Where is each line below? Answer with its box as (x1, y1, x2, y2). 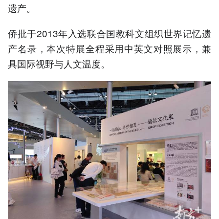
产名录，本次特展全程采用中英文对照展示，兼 (8, 41, 211, 55)
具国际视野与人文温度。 (8, 56, 110, 70)
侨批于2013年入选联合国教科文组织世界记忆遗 (8, 26, 211, 40)
